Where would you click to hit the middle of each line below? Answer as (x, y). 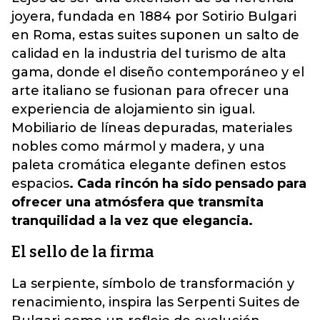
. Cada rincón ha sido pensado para (188, 184)
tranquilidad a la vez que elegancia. (132, 221)
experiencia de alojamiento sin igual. (133, 109)
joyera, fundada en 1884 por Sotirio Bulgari (154, 16)
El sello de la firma (83, 252)
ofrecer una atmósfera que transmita (137, 202)
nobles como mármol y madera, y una (138, 146)
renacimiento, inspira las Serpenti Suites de (156, 302)
